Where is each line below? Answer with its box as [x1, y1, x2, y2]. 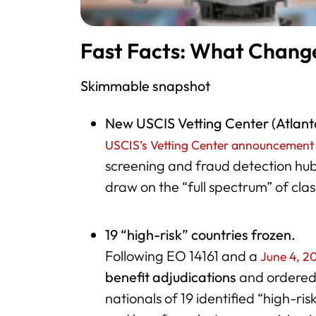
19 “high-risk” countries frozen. [105, 226, 296, 244]
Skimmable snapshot [80, 77, 210, 95]
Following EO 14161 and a [105, 247, 261, 265]
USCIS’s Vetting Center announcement [105, 137, 315, 154]
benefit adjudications [105, 268, 237, 286]
